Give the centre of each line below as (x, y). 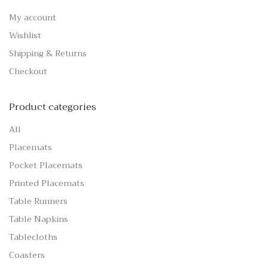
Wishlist (25, 36)
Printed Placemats (47, 183)
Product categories (53, 107)
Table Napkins (39, 219)
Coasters (27, 255)
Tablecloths (33, 237)
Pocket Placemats (46, 165)
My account (33, 18)
